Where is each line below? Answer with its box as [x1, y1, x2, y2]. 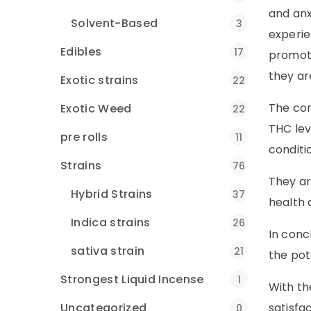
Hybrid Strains [71, 186, 153, 202]
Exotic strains [60, 72, 139, 88]
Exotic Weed [60, 101, 132, 117]
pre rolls [60, 129, 108, 145]
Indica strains [71, 215, 151, 230]
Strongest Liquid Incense [60, 271, 204, 287]
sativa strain [71, 243, 145, 259]
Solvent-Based [71, 15, 158, 31]
